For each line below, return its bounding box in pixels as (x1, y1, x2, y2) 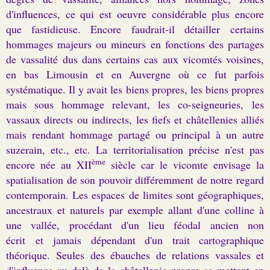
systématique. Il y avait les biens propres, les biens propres (6, 81, 264, 96)
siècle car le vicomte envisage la (105, 157, 264, 172)
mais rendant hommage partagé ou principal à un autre (6, 127, 264, 142)
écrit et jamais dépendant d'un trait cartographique (6, 232, 264, 247)
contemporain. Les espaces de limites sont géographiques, (6, 187, 264, 202)
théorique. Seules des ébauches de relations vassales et (6, 247, 264, 262)
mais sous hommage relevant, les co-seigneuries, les (6, 96, 264, 111)
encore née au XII (6, 157, 92, 172)
